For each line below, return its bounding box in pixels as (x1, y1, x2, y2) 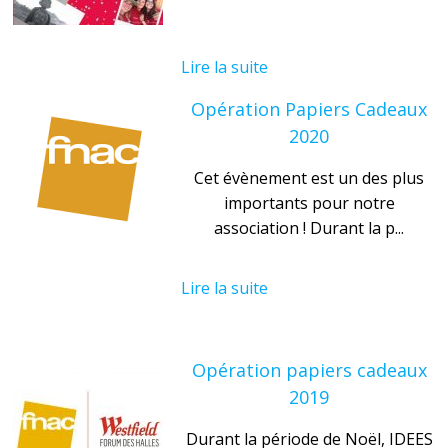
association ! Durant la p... (214, 216, 404, 239)
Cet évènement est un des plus (194, 166, 424, 189)
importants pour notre (223, 191, 395, 214)
